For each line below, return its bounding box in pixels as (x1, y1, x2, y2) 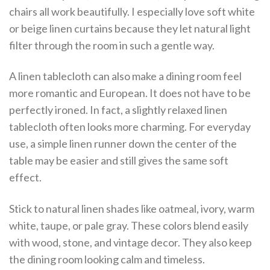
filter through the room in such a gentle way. (9, 39, 215, 52)
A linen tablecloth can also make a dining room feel (9, 69, 242, 83)
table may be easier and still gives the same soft (9, 154, 228, 168)
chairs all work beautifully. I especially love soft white (9, 5, 255, 19)
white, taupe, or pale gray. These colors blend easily (9, 218, 248, 232)
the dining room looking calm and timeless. (9, 252, 205, 266)
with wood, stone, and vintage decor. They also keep (9, 235, 252, 249)
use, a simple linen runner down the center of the (9, 137, 237, 151)
